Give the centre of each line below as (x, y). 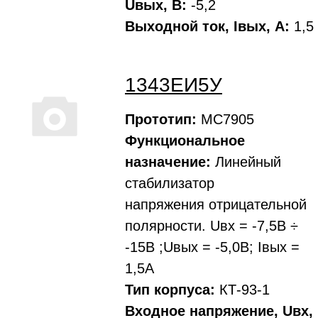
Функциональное (185, 141)
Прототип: (161, 119)
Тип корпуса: (170, 290)
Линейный (246, 162)
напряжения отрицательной (216, 204)
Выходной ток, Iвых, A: (207, 26)
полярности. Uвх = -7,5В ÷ (212, 226)
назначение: (168, 162)
